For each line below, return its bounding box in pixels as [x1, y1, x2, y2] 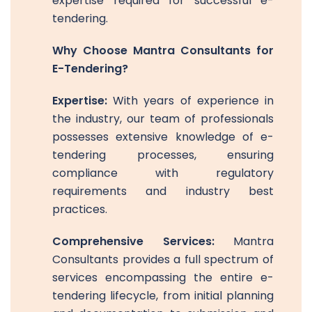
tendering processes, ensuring [52, 146, 274, 163]
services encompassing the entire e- [52, 269, 274, 286]
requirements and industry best [52, 182, 274, 199]
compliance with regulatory [52, 164, 274, 181]
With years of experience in [107, 92, 274, 109]
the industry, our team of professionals [52, 110, 274, 127]
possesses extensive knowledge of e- [52, 128, 274, 145]
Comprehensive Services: [52, 233, 214, 249]
